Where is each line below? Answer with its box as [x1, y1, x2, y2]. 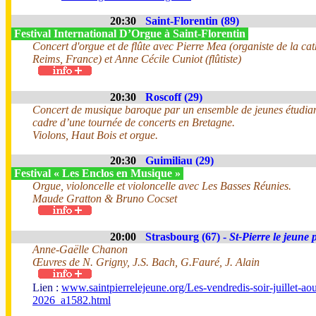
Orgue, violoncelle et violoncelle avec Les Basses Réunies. [32, 180, 291, 192]
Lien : [32, 281, 61, 293]
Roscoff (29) [145, 91, 202, 103]
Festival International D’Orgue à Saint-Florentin [11, 28, 248, 39]
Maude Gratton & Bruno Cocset [32, 193, 177, 205]
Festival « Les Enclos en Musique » [11, 167, 183, 179]
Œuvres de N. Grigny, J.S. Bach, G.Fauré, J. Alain [32, 256, 260, 268]
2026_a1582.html [32, 294, 111, 306]
